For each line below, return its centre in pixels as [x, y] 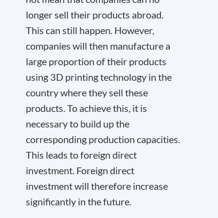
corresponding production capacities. [103, 139]
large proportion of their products [96, 61]
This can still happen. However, [90, 30]
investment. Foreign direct [80, 170]
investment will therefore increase [97, 186]
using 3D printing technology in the [99, 77]
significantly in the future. [79, 201]
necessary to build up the [78, 123]
